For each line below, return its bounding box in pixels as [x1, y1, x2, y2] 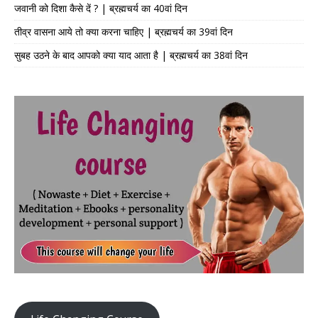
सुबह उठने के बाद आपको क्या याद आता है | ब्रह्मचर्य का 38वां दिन [14, 48, 248, 62]
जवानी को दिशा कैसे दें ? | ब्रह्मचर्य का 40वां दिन [14, 1, 187, 16]
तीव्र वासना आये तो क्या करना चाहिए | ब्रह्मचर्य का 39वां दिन [14, 25, 233, 39]
